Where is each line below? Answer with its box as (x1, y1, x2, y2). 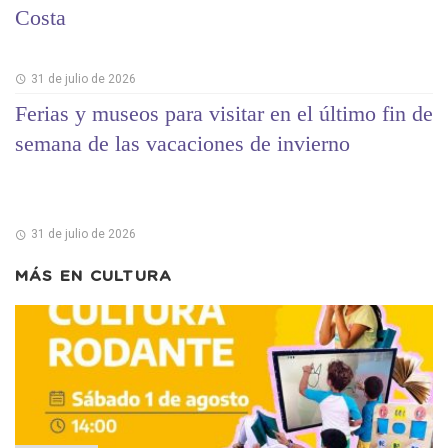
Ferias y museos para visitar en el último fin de (15, 100, 433, 126)
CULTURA (89, 268, 173, 284)
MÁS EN (15, 268, 90, 284)
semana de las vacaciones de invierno (15, 130, 350, 156)
